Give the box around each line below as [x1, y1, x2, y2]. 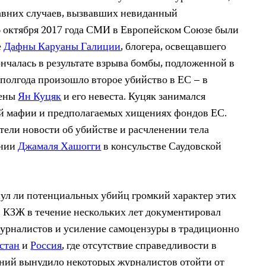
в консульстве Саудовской [101, 138, 222, 156]
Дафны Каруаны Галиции [4, 39, 121, 56]
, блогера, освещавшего [121, 39, 227, 56]
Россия [30, 237, 62, 255]
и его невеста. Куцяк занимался [61, 88, 206, 106]
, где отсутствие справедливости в [62, 237, 217, 255]
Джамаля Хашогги [18, 138, 102, 156]
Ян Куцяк [18, 88, 62, 106]
